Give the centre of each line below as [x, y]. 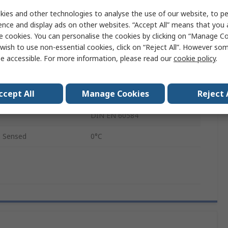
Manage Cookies [115, 94]
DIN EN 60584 [115, 116]
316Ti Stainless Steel [125, 32]
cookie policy [195, 58]
